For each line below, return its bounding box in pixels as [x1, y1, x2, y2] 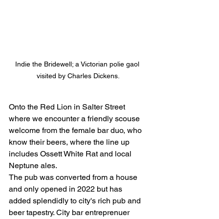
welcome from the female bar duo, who [9, 126, 144, 135]
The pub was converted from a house [9, 173, 139, 182]
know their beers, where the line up [9, 137, 131, 147]
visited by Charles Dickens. [37, 72, 120, 80]
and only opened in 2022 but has [9, 184, 124, 194]
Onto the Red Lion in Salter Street [9, 102, 127, 112]
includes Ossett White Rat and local [9, 149, 133, 159]
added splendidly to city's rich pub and [9, 196, 143, 206]
